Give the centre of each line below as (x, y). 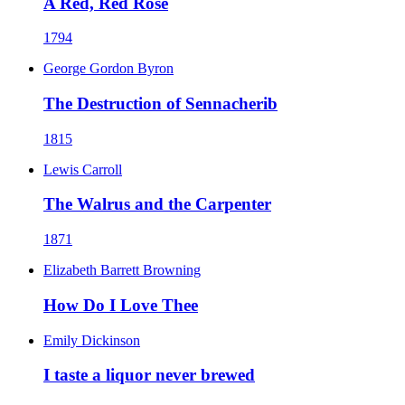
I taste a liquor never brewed (149, 375)
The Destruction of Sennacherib (160, 104)
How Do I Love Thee (121, 305)
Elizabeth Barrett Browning (122, 270)
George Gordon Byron (108, 69)
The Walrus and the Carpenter (157, 204)
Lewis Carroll (83, 169)
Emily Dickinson (92, 340)
